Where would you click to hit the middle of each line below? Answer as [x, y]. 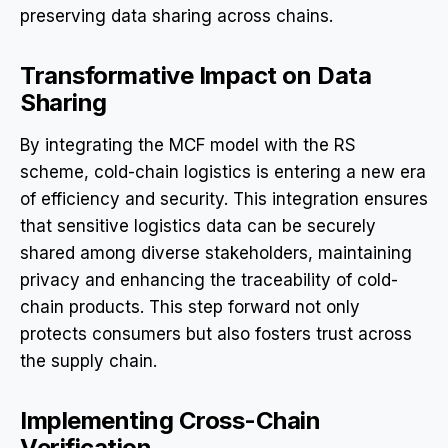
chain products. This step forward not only [190, 306]
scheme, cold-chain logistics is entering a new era [223, 171]
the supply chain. [88, 360]
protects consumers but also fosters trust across [216, 333]
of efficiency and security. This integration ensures [224, 198]
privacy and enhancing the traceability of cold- [209, 279]
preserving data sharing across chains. [176, 15]
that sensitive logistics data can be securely [198, 225]
